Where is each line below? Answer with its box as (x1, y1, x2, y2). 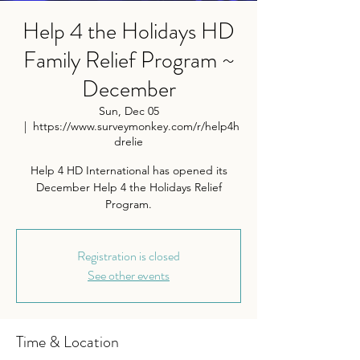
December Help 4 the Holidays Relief (35, 180, 222, 194)
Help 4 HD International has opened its (30, 163, 227, 178)
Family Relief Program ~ (22, 44, 235, 76)
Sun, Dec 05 (98, 104, 159, 118)
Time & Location (16, 330, 119, 354)
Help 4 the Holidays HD (22, 15, 235, 47)
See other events (88, 266, 170, 284)
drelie (114, 134, 143, 149)
